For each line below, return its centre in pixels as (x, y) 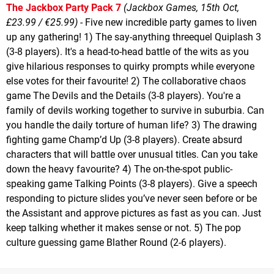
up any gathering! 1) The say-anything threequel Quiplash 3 (134, 37)
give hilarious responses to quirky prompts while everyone (130, 66)
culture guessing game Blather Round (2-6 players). (116, 242)
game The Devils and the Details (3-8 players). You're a (124, 95)
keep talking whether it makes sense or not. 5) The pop (124, 228)
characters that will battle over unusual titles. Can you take (132, 154)
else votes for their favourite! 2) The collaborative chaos (126, 81)
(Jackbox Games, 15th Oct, (181, 7)
